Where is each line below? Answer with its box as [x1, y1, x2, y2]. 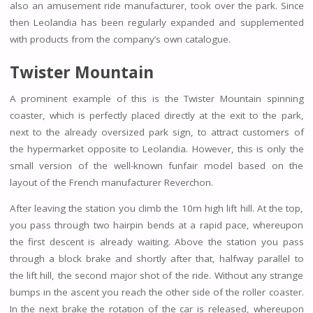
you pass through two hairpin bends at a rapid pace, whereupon [9, 219, 304, 232]
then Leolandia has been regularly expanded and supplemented [9, 15, 304, 29]
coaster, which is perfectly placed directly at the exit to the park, [9, 108, 304, 122]
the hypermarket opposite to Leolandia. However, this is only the [9, 142, 304, 155]
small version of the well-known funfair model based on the [9, 159, 304, 172]
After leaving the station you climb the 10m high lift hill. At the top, [9, 202, 304, 215]
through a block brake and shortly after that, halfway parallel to [9, 252, 304, 265]
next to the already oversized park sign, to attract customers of [9, 125, 304, 138]
